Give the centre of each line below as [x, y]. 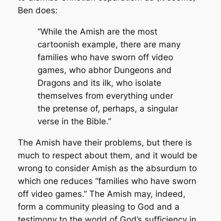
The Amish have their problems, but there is [105, 142]
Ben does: [37, 11]
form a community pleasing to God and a [98, 206]
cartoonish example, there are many [109, 44]
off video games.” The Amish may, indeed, [101, 194]
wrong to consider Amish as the [82, 168]
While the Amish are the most [99, 31]
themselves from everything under [105, 95]
